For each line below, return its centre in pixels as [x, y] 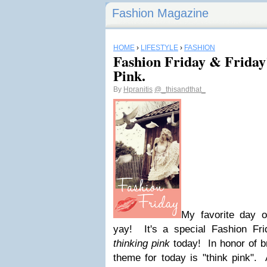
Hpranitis [138, 89]
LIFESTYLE [159, 48]
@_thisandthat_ [180, 89]
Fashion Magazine [160, 13]
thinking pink [142, 243]
